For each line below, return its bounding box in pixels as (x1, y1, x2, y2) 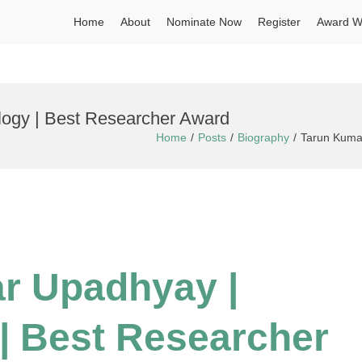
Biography (238, 131, 289, 144)
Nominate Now (166, 15, 242, 28)
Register (258, 15, 301, 28)
